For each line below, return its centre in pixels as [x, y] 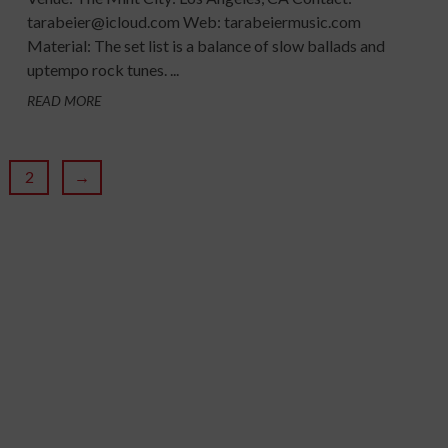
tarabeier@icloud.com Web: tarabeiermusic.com [193, 21]
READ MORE [63, 100]
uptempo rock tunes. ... [102, 69]
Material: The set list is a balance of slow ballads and [205, 45]
